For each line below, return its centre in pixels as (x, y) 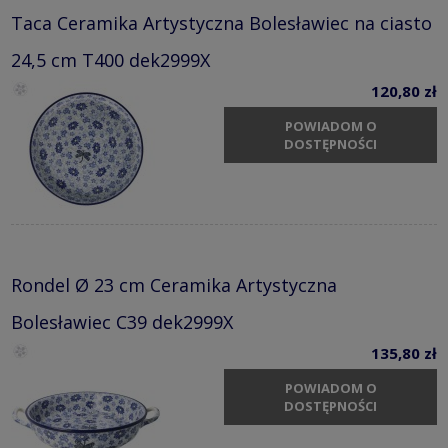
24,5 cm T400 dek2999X (110, 59)
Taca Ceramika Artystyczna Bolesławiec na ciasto (221, 22)
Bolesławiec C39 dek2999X (122, 321)
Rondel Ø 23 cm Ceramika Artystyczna (174, 284)
